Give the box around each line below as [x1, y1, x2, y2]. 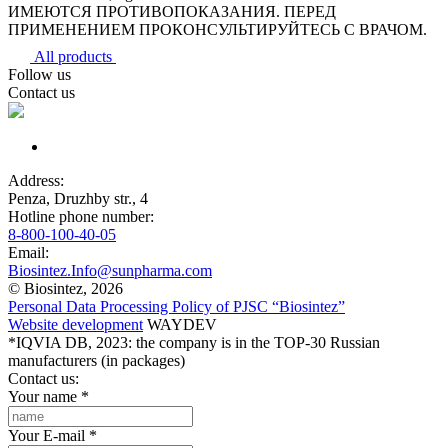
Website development [8, 316, 143, 333]
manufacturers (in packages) [8, 352, 185, 369]
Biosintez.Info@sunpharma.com [8, 262, 212, 279]
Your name [8, 388, 77, 405]
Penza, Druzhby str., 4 [8, 190, 148, 207]
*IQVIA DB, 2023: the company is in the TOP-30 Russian [8, 334, 380, 351]
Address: [8, 172, 64, 189]
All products [30, 48, 116, 65]
